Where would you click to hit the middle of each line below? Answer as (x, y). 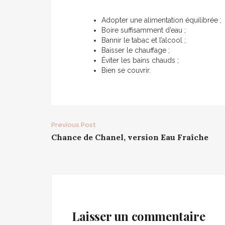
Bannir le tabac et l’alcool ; (144, 40)
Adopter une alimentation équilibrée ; (161, 20)
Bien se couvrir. (126, 70)
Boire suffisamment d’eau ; (144, 30)
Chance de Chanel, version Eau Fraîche (130, 137)
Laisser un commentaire (139, 216)
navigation (95, 149)
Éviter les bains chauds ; (140, 60)
